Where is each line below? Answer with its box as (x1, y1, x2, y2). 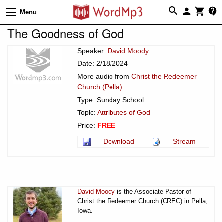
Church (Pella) (77, 82, 122, 91)
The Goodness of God (7, 24, 124, 42)
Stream (173, 137, 196, 145)
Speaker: (77, 46, 108, 55)
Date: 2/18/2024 (77, 59, 128, 67)
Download (103, 137, 134, 145)
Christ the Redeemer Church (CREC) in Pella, (77, 197, 208, 205)
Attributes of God (97, 108, 150, 116)
